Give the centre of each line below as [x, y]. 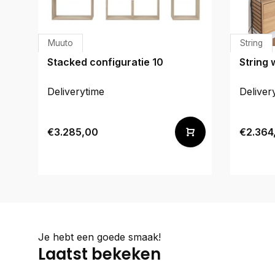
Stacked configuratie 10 [105, 62]
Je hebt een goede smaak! [99, 237]
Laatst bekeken [99, 254]
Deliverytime [76, 91]
